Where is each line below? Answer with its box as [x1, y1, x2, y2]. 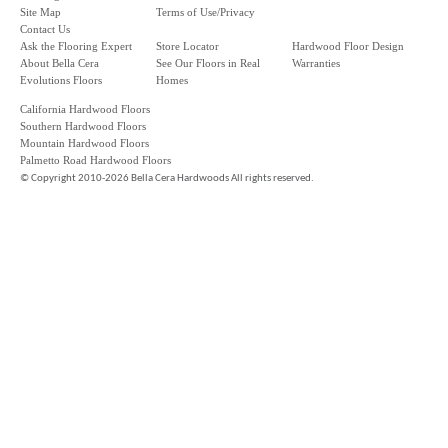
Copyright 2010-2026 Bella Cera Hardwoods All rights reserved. [31, 173, 314, 184]
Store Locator [156, 40, 219, 52]
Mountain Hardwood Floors [20, 137, 149, 149]
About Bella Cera [20, 57, 99, 69]
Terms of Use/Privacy [156, 6, 255, 18]
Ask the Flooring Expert [20, 40, 132, 52]
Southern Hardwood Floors [20, 120, 146, 132]
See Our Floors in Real [156, 57, 260, 69]
